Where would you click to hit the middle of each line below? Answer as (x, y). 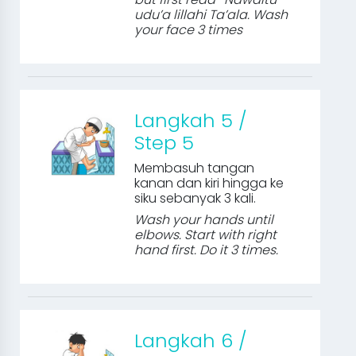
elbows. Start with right (206, 235)
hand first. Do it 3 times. (207, 250)
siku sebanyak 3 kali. (195, 198)
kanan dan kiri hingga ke (209, 183)
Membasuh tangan (195, 168)
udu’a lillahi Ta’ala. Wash (211, 15)
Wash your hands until (204, 220)
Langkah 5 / (191, 120)
